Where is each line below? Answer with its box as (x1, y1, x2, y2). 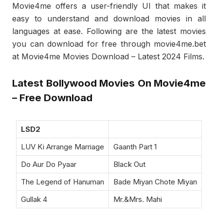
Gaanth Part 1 (113, 142, 157, 152)
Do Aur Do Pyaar (21, 160, 76, 169)
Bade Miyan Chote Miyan (113, 177, 197, 187)
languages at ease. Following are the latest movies (12, 26, 206, 36)
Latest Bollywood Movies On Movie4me (12, 77, 206, 90)
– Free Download (12, 91, 92, 104)
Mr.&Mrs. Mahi (113, 195, 162, 204)
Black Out (113, 160, 145, 169)
